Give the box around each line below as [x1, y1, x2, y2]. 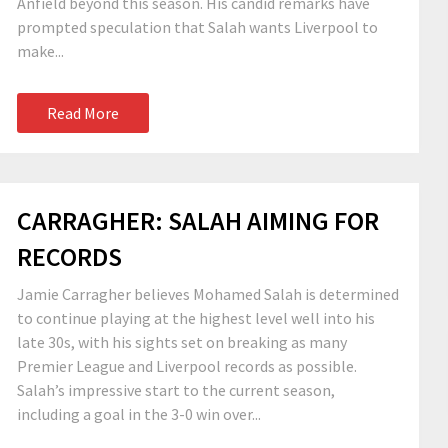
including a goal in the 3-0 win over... [17, 404, 261, 424]
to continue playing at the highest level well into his [17, 308, 375, 328]
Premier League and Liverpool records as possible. [17, 356, 357, 376]
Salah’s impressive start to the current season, [17, 380, 335, 400]
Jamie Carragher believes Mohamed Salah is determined [17, 284, 399, 304]
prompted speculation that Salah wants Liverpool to [17, 17, 378, 37]
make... [17, 41, 64, 61]
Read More [47, 103, 119, 123]
